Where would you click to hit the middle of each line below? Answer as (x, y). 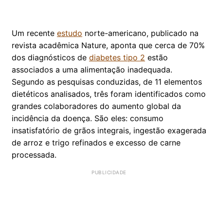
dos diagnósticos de (50, 57)
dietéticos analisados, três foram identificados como (109, 94)
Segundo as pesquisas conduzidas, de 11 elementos (107, 82)
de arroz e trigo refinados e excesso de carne (96, 142)
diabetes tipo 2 (117, 57)
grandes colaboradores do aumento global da (96, 106)
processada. (34, 154)
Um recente (34, 33)
